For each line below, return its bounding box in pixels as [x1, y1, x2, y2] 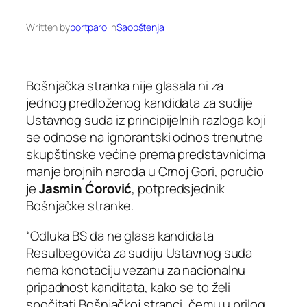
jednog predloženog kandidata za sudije [26, 94, 254, 112]
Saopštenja [116, 21, 164, 34]
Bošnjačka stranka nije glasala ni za [26, 77, 224, 95]
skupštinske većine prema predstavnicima [26, 145, 266, 164]
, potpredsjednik [132, 180, 225, 198]
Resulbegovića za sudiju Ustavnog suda [26, 243, 253, 262]
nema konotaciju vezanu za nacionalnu [26, 260, 246, 279]
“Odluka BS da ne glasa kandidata [26, 226, 214, 245]
